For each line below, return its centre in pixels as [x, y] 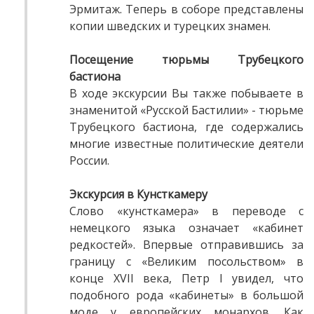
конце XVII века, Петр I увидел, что [186, 279]
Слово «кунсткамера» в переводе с [186, 211]
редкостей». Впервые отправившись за [186, 245]
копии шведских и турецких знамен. [170, 26]
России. [89, 161]
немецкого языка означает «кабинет [186, 228]
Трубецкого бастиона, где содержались [186, 127]
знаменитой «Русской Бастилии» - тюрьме [186, 110]
